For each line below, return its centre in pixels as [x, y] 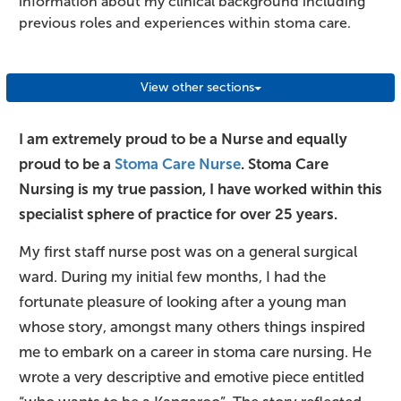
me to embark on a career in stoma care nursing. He [195, 353]
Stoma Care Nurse [178, 165]
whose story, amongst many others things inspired [192, 328]
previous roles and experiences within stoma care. [185, 23]
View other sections [197, 88]
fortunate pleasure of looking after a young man [183, 303]
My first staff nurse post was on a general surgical [188, 252]
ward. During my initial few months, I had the [172, 277]
